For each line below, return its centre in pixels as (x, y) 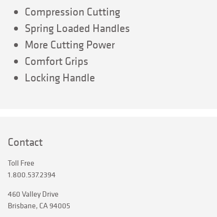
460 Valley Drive (33, 194)
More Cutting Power (70, 45)
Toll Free (21, 163)
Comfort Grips (56, 61)
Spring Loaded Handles (77, 28)
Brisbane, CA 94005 (39, 206)
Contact (25, 142)
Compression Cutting (72, 12)
